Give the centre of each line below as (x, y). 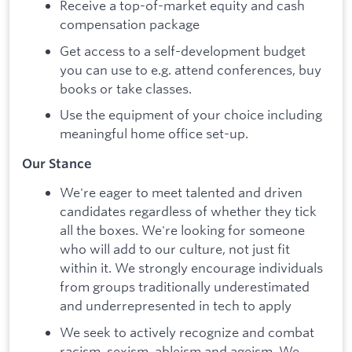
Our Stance (57, 163)
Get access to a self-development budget (183, 50)
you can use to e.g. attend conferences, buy (191, 69)
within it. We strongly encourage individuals (191, 268)
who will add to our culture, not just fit (175, 249)
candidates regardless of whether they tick (188, 211)
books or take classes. (126, 88)
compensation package (130, 24)
